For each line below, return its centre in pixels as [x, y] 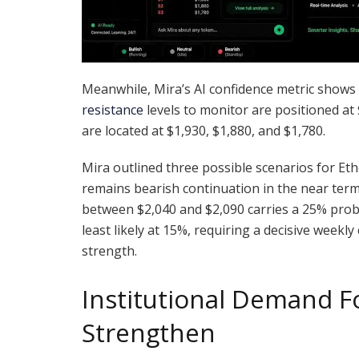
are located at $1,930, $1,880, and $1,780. [204, 130]
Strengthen [149, 332]
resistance [113, 109]
